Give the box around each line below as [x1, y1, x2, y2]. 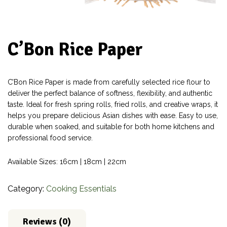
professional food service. [8, 133, 93, 142]
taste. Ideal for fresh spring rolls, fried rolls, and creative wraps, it [8, 100, 218, 108]
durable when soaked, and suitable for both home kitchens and [8, 122, 214, 131]
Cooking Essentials [46, 183, 117, 194]
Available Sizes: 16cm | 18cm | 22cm [8, 157, 126, 166]
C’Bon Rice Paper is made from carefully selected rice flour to [8, 78, 210, 86]
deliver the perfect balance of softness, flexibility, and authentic [8, 89, 212, 97]
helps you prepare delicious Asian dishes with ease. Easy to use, [8, 111, 218, 120]
